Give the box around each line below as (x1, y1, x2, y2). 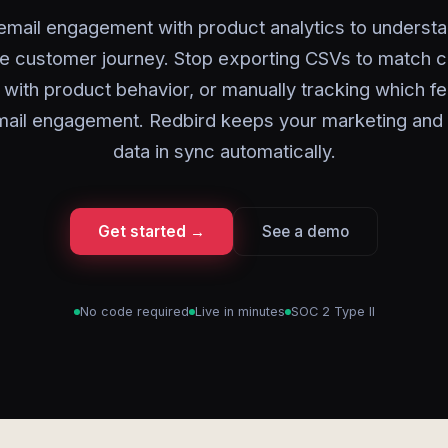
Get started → (98, 222, 205, 241)
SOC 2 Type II (290, 304, 375, 319)
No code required (79, 304, 189, 319)
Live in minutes (194, 304, 285, 319)
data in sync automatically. (112, 140, 336, 162)
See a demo (262, 222, 349, 241)
